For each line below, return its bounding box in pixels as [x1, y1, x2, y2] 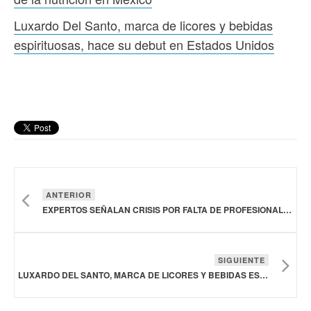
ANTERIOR [46, 190, 92, 201]
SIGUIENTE [218, 255, 265, 266]
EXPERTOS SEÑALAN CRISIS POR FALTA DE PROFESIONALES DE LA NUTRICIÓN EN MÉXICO [283, 203, 292, 217]
